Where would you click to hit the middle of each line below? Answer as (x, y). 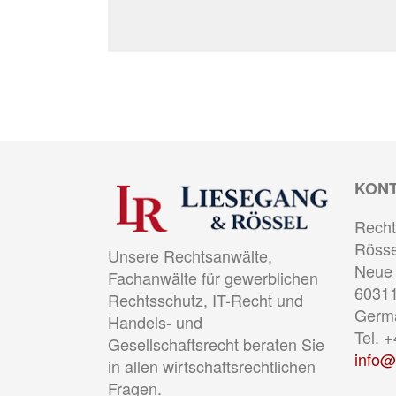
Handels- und (155, 322)
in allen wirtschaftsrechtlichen (212, 366)
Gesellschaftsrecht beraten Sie (216, 344)
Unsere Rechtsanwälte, (190, 255)
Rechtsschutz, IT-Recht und (206, 300)
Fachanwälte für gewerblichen (213, 278)
